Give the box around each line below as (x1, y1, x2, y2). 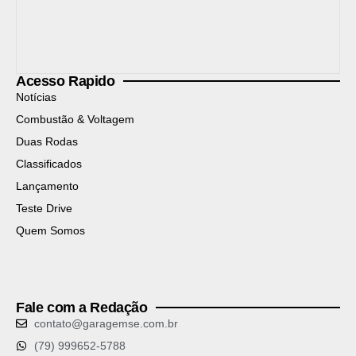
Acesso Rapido (16, 72, 115, 89)
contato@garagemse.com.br (33, 316, 178, 330)
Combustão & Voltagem (16, 112, 134, 126)
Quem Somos (16, 223, 85, 237)
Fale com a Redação (16, 299, 148, 315)
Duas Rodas (16, 134, 78, 148)
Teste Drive (16, 201, 72, 215)
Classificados (16, 157, 82, 170)
